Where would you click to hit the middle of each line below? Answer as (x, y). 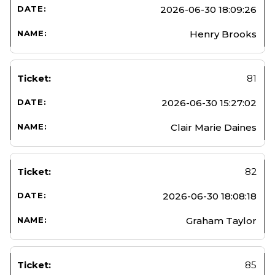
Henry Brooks (223, 34)
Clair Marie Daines (214, 127)
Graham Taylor (221, 220)
